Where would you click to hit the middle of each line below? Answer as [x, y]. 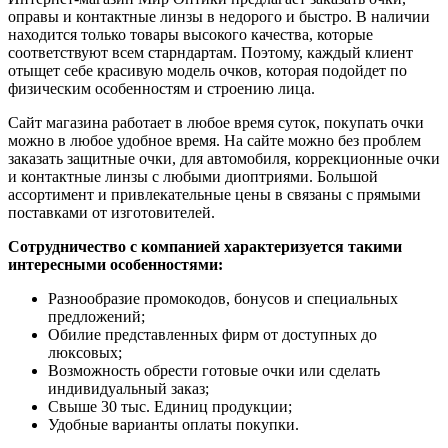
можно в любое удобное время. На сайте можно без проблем [214, 141]
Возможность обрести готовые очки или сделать [214, 371]
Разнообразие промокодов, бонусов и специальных [223, 299]
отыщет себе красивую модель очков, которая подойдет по [207, 71]
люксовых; [85, 353]
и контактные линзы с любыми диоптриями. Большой [193, 177]
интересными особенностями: [115, 265]
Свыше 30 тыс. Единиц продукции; [170, 407]
